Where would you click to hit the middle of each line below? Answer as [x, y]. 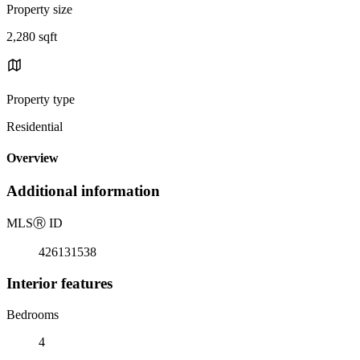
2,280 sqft [32, 36]
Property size [39, 9]
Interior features [59, 283]
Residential [35, 126]
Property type [41, 99]
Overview [33, 158]
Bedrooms [33, 314]
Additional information [83, 191]
